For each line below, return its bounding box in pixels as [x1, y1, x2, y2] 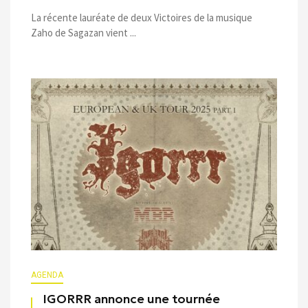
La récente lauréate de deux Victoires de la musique [31, 11, 252, 24]
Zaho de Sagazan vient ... [31, 26, 136, 39]
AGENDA [31, 270, 63, 280]
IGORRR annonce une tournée [43, 291, 220, 307]
